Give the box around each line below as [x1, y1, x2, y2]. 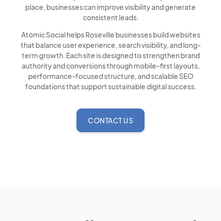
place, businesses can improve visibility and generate [25, 2, 196, 11]
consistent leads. [82, 13, 139, 22]
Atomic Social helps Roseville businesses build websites [21, 30, 200, 39]
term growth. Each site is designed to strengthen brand [21, 51, 200, 60]
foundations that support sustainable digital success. [25, 82, 196, 91]
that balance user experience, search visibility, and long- [20, 40, 201, 49]
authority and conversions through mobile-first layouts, [21, 61, 200, 70]
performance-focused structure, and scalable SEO [28, 72, 193, 80]
